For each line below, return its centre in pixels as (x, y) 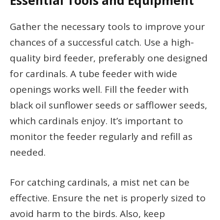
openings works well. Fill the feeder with (99, 89)
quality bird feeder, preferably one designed (109, 58)
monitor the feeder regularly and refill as (101, 136)
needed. (28, 152)
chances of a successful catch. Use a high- (102, 42)
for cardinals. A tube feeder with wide (94, 73)
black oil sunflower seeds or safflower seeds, (109, 105)
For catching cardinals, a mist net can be (100, 182)
